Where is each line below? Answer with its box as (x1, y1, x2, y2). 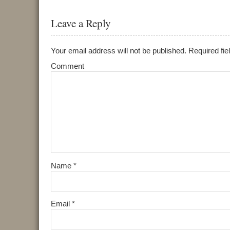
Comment (50, 61, 84, 70)
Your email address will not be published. (50, 46, 186, 55)
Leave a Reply (50, 16, 111, 31)
